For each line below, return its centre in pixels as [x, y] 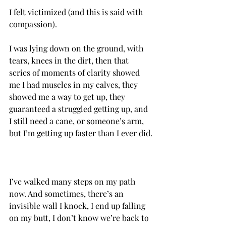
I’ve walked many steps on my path [73, 182]
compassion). [33, 24]
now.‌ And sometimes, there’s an [18, 194]
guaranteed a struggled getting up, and [79, 109]
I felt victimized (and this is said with [77, 12]
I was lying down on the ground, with [77, 48]
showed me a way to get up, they [68, 97]
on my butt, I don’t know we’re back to [80, 218]
